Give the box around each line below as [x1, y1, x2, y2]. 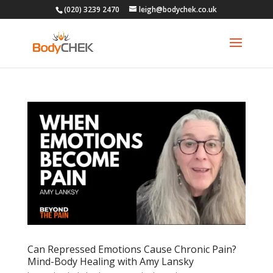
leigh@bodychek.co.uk [139, 4, 218, 15]
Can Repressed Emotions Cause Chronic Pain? [27, 242, 236, 256]
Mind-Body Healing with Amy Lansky [27, 254, 194, 268]
